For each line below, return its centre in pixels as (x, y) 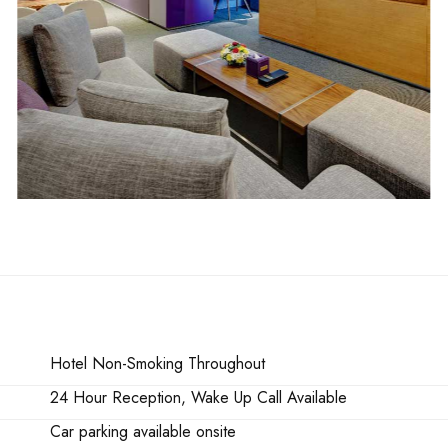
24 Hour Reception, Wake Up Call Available (199, 397)
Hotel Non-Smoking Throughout (158, 363)
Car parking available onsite (143, 431)
